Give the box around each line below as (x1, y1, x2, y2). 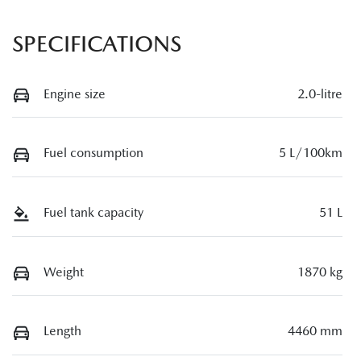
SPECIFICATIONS (12, 30, 181, 56)
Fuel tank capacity (44, 205, 143, 220)
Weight (44, 263, 84, 280)
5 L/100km (279, 145, 342, 161)
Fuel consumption (44, 145, 143, 161)
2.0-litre (297, 85, 342, 102)
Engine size (44, 85, 106, 102)
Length (44, 323, 81, 339)
